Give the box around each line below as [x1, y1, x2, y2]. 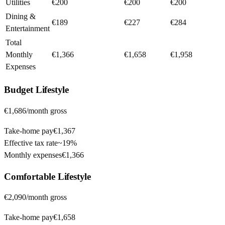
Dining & [6, 12, 36, 21]
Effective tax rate [4, 138, 58, 147]
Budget [4, 84, 33, 95]
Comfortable [4, 171, 55, 182]
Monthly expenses [4, 150, 62, 159]
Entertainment [6, 24, 50, 33]
